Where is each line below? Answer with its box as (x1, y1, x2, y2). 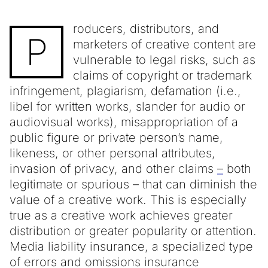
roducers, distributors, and (73, 21, 219, 36)
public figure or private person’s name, (10, 130, 223, 145)
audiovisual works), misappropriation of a (10, 114, 238, 129)
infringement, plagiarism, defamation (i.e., (10, 83, 241, 98)
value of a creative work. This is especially (10, 192, 246, 207)
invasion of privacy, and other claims (10, 161, 217, 176)
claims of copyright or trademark (73, 68, 252, 83)
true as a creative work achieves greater (10, 208, 233, 223)
